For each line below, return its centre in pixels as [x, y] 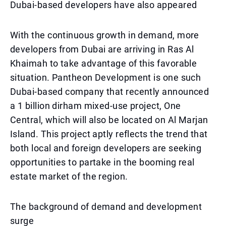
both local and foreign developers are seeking [106, 148]
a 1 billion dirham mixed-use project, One [96, 106]
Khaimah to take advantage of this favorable [104, 63]
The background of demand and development [106, 207]
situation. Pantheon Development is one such [106, 77]
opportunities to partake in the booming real [102, 162]
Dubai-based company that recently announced [110, 92]
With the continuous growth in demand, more [105, 35]
